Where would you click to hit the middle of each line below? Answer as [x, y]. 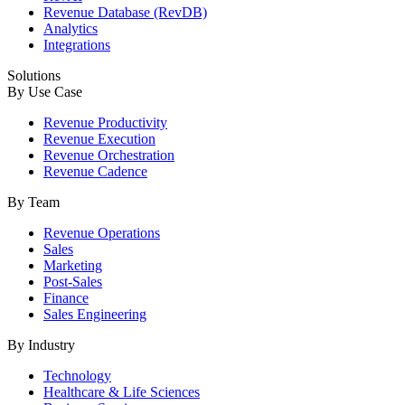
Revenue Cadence [95, 172]
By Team [33, 202]
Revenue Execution [99, 139]
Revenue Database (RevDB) [125, 13]
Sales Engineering [95, 315]
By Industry [41, 345]
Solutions [34, 76]
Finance [66, 298]
